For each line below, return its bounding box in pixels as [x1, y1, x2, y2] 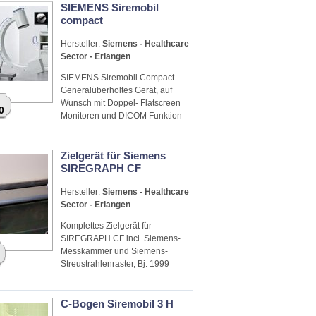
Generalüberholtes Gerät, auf [61, 85, 172, 96]
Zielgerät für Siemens [61, 150, 166, 162]
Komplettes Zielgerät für [61, 221, 152, 231]
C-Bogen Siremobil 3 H [61, 298, 174, 310]
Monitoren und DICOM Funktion [61, 111, 182, 121]
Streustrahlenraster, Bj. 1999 [61, 259, 169, 269]
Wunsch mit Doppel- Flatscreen [61, 98, 181, 109]
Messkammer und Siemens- [61, 246, 168, 257]
